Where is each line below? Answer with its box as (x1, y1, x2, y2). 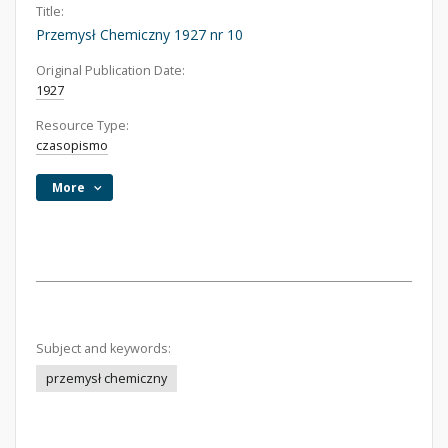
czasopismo (36, 137, 108, 154)
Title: (36, 3, 64, 20)
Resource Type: (36, 117, 129, 134)
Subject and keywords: (36, 340, 171, 357)
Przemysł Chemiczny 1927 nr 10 (36, 25, 243, 44)
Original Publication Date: (36, 62, 185, 79)
